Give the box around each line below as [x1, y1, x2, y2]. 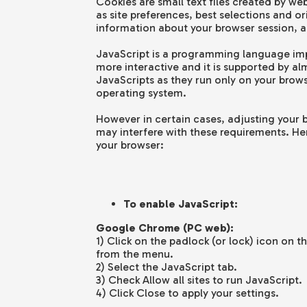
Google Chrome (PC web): [95, 221, 234, 235]
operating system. [95, 86, 186, 100]
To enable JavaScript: [123, 197, 238, 211]
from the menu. [95, 247, 173, 261]
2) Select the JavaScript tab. [95, 260, 237, 274]
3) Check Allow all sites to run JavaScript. [95, 273, 302, 287]
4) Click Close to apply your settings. [95, 286, 279, 300]
